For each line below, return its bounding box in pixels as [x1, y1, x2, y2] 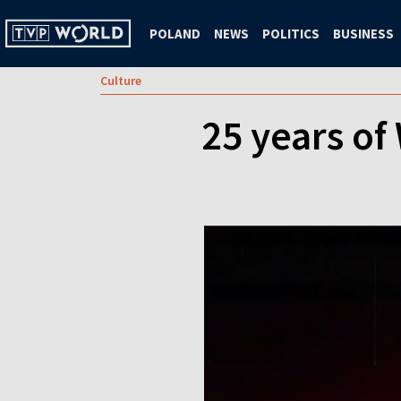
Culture [100, 73, 141, 89]
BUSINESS [333, 24, 394, 42]
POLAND [149, 24, 200, 42]
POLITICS [262, 24, 320, 42]
